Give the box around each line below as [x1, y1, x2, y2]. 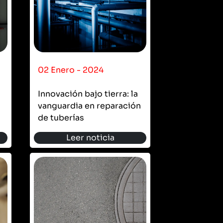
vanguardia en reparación [38, 100, 141, 111]
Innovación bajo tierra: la [38, 88, 138, 99]
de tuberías [38, 112, 84, 123]
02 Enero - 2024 [38, 64, 104, 75]
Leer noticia [66, 132, 114, 143]
